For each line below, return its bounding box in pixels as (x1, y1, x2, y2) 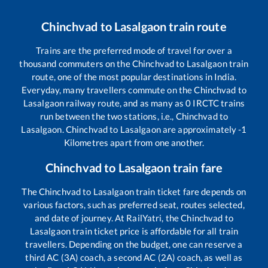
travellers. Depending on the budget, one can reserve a (25, 239, 243, 250)
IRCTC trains (191, 98, 245, 109)
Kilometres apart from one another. (63, 137, 205, 148)
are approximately (160, 124, 239, 135)
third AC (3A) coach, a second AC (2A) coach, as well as (25, 252, 243, 263)
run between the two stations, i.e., (39, 111, 176, 122)
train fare (170, 160, 223, 175)
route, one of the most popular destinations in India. (32, 71, 236, 83)
